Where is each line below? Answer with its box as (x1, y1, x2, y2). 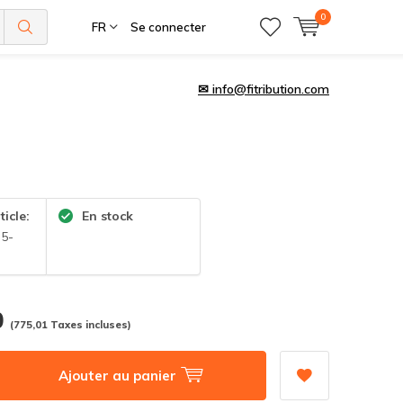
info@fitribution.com (212, 80, 329, 97)
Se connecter (130, 20, 206, 34)
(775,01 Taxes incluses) (10, 318, 132, 331)
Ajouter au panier (58, 366, 181, 384)
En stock (78, 207, 134, 224)
